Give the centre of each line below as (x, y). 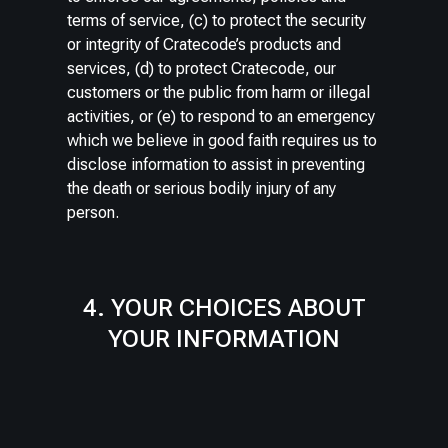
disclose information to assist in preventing (216, 164)
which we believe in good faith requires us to (222, 140)
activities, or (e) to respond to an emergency (221, 116)
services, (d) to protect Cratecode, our (202, 68)
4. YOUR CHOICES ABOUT (224, 307)
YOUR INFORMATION (224, 338)
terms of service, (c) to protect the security (217, 20)
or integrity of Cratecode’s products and (204, 44)
